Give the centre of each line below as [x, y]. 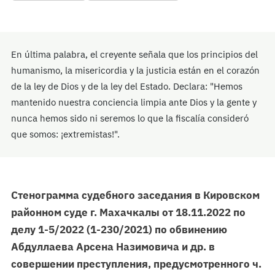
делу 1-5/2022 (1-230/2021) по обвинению [119, 230]
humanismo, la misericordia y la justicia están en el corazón [135, 71]
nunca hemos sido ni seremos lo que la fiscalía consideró [130, 118]
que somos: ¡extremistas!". [65, 134]
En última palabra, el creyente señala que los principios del [134, 55]
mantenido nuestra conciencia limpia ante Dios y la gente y [134, 103]
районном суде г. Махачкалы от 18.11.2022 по [128, 213]
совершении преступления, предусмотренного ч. [136, 264]
